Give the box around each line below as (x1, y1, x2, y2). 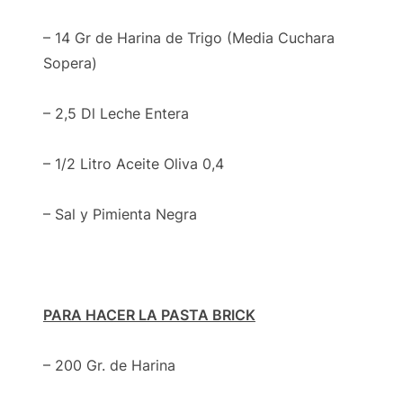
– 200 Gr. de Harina (42, 355, 175, 374)
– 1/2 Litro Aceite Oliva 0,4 (42, 154, 224, 173)
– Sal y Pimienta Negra (42, 204, 197, 223)
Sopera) (42, 53, 97, 72)
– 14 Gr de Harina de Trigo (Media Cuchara (42, 28, 335, 47)
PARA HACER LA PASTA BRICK (42, 305, 255, 324)
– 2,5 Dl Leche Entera (42, 103, 189, 122)
